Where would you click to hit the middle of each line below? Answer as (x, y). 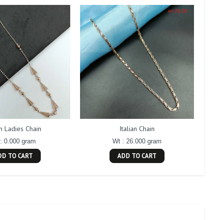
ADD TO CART (137, 156)
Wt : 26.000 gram (137, 141)
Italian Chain (137, 129)
